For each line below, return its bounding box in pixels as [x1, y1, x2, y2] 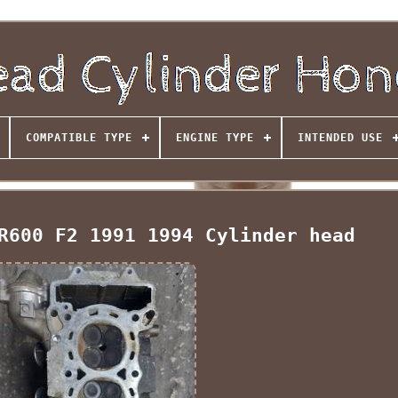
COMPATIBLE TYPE [25, 131, 132, 144]
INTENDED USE [297, 131, 383, 144]
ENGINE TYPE [175, 131, 254, 144]
